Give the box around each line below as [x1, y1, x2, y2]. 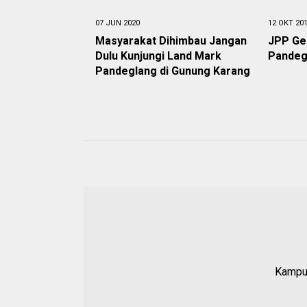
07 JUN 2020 [95, 19, 140, 27]
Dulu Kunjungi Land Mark [95, 49, 221, 62]
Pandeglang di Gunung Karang [95, 64, 250, 77]
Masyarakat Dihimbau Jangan [95, 34, 247, 47]
